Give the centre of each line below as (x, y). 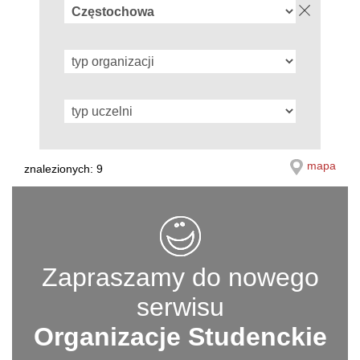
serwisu (180, 307)
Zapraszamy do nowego (180, 277)
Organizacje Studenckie (180, 336)
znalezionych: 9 (63, 168)
